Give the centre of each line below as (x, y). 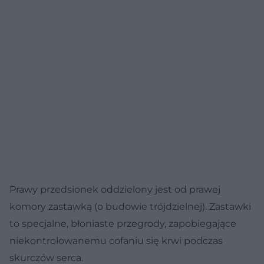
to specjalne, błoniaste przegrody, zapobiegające (123, 223)
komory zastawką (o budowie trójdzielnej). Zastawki (130, 206)
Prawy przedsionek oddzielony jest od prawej (115, 189)
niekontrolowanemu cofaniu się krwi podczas (116, 240)
